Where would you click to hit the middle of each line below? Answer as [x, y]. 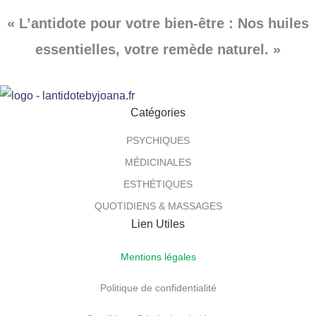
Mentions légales [158, 256]
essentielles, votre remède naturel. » [158, 49]
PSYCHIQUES [158, 140]
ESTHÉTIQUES [158, 184]
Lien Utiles [158, 224]
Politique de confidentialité [158, 287]
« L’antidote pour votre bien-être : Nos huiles [158, 23]
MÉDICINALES [158, 162]
